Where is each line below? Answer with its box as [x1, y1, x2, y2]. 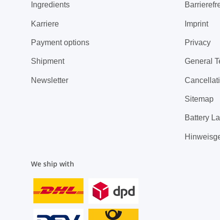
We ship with [31, 159, 74, 168]
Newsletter [31, 76, 68, 84]
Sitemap [184, 95, 214, 104]
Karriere [31, 19, 59, 28]
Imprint [184, 19, 208, 28]
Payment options [31, 38, 89, 47]
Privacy [184, 38, 211, 47]
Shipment [31, 57, 64, 66]
